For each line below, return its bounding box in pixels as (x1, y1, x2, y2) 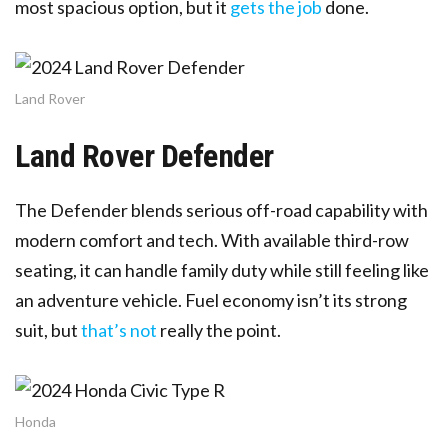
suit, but (15, 318, 78, 341)
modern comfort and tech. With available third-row (15, 228, 409, 251)
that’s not (81, 318, 157, 341)
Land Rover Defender (15, 136, 274, 175)
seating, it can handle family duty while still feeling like (15, 258, 429, 281)
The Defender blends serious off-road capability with (15, 198, 428, 221)
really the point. (157, 318, 281, 341)
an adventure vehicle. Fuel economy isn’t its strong (15, 288, 407, 311)
